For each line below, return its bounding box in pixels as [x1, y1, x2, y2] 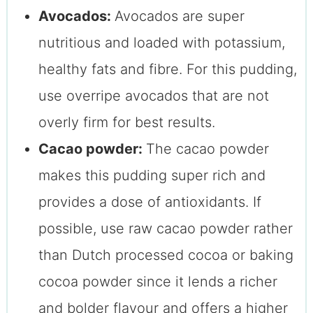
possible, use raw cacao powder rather [38, 220, 293, 238]
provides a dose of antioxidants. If [38, 194, 261, 211]
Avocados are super [114, 8, 245, 25]
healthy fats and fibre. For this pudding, [38, 61, 297, 78]
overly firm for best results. [38, 114, 215, 131]
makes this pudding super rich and [38, 167, 265, 184]
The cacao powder [145, 140, 269, 158]
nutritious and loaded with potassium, [38, 34, 285, 52]
